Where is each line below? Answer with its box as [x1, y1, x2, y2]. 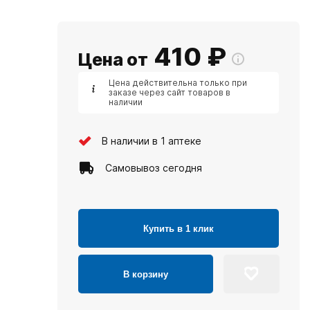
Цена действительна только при [109, 77, 247, 88]
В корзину [123, 268, 168, 280]
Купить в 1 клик [143, 223, 214, 234]
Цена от [78, 49, 148, 70]
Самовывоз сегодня [105, 161, 202, 174]
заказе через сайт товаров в [109, 87, 230, 98]
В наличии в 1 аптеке [102, 134, 201, 147]
